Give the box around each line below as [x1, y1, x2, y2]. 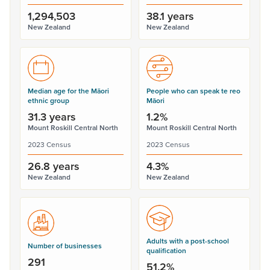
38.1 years [146, 8, 194, 24]
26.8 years [28, 159, 80, 174]
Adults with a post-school [146, 236, 229, 246]
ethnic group [28, 95, 69, 105]
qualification [146, 245, 186, 256]
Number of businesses [28, 240, 102, 251]
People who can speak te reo [146, 86, 240, 96]
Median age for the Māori [28, 86, 109, 96]
